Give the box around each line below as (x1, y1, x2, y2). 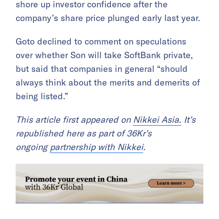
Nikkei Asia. (133, 114, 181, 126)
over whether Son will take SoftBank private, (16, 49, 193, 61)
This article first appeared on (16, 114, 133, 126)
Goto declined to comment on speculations (16, 36, 186, 47)
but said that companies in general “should (16, 63, 188, 75)
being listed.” (16, 90, 68, 102)
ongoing (16, 141, 50, 153)
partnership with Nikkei (50, 141, 143, 153)
